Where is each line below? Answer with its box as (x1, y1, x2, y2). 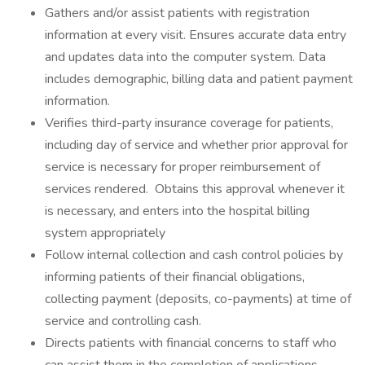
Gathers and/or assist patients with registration (45, 4, 310, 22)
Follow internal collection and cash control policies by (45, 246, 343, 264)
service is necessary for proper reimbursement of (45, 158, 320, 176)
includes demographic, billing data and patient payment (45, 70, 353, 88)
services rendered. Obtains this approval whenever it (45, 180, 345, 198)
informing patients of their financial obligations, (45, 268, 305, 286)
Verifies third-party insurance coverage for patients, (45, 114, 333, 132)
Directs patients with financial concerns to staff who (45, 334, 336, 352)
